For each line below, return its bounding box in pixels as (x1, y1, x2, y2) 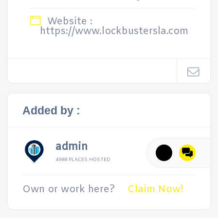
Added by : (22, 104, 80, 117)
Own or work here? (22, 183, 115, 196)
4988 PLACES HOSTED (55, 157, 110, 163)
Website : (44, 15, 92, 28)
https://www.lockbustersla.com (40, 25, 188, 38)
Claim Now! (127, 183, 184, 196)
